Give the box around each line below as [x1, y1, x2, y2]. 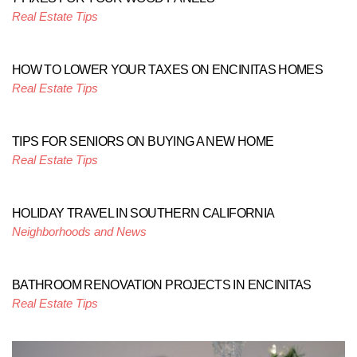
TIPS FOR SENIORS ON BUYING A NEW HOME [12, 135, 274, 148]
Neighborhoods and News [12, 225, 147, 238]
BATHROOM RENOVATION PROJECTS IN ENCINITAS [12, 278, 312, 292]
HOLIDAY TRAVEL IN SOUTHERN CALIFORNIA [12, 206, 275, 220]
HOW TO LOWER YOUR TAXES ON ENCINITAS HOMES [12, 63, 324, 76]
